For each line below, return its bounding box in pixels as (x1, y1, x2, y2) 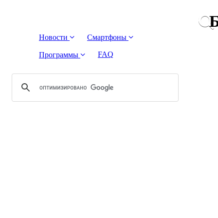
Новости (39, 33, 70, 42)
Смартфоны (87, 33, 128, 42)
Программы (39, 51, 80, 59)
